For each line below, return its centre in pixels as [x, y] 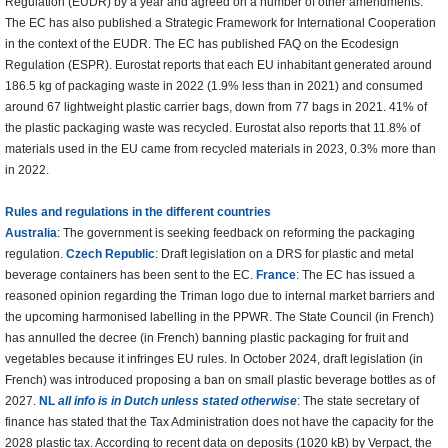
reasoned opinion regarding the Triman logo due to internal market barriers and [220, 296]
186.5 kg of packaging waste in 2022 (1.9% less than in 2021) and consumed [214, 86]
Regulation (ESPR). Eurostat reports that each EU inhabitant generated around [218, 65]
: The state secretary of [358, 401]
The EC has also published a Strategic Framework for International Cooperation [220, 23]
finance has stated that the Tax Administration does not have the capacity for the [219, 422]
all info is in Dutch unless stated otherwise [176, 401]
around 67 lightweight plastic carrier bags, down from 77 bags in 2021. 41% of [216, 107]
